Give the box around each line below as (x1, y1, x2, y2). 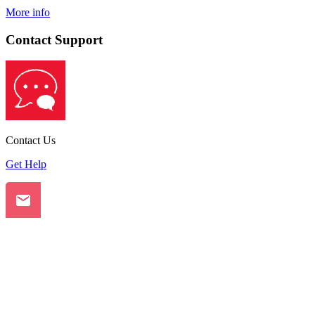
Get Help (6, 158, 46, 171)
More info (6, 6, 50, 18)
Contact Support (6, 32, 103, 47)
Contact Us (6, 134, 56, 147)
